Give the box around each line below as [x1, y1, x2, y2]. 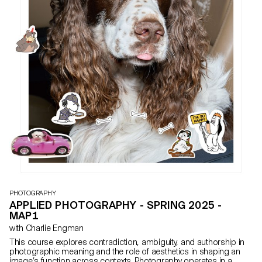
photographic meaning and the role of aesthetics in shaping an [9, 246, 240, 256]
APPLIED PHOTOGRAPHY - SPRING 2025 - [9, 198, 222, 211]
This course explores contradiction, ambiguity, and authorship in [9, 237, 245, 247]
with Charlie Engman [25, 223, 84, 233]
